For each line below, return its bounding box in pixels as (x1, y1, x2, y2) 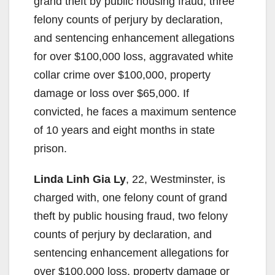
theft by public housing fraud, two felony (34, 209, 228, 222)
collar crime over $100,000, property (34, 68, 211, 81)
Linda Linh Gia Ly (34, 172, 126, 185)
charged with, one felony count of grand (34, 191, 227, 204)
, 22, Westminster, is (126, 172, 225, 185)
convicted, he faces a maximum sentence (34, 105, 236, 118)
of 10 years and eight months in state (34, 123, 215, 136)
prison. (34, 142, 67, 155)
